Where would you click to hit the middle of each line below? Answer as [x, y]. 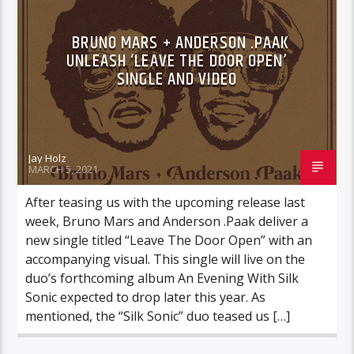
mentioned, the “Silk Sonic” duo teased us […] [158, 316]
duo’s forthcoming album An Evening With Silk [162, 278]
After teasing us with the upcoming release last [166, 202]
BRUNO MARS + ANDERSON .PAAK [181, 43]
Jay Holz [48, 158]
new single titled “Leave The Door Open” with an [169, 240]
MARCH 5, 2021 [64, 169]
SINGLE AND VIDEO [177, 79]
